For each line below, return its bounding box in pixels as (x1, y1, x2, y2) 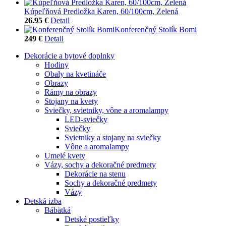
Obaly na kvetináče (44, 69, 106, 78)
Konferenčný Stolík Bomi (115, 25, 197, 34)
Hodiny (44, 60, 69, 69)
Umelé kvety (44, 151, 85, 160)
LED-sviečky (65, 115, 107, 124)
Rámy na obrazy (44, 87, 97, 96)
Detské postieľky (65, 214, 119, 223)
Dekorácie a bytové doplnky (24, 51, 115, 60)
